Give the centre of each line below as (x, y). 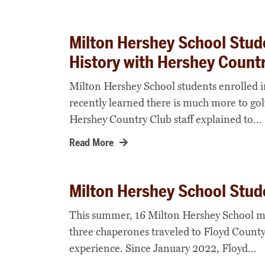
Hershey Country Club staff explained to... (166, 119)
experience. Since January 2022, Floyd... (163, 248)
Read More (91, 142)
